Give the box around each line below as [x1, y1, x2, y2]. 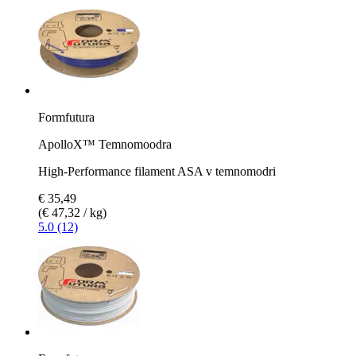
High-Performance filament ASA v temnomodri [38, 164, 276, 178]
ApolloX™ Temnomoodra [38, 137, 172, 151]
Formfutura [38, 110, 95, 124]
